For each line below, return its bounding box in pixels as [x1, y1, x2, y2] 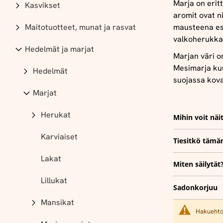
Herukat [41, 110, 71, 120]
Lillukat [41, 175, 67, 186]
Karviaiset [41, 131, 78, 142]
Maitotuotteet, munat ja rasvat [25, 22, 136, 32]
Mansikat [41, 197, 74, 208]
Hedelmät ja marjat [25, 44, 94, 54]
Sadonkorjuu [173, 183, 218, 192]
